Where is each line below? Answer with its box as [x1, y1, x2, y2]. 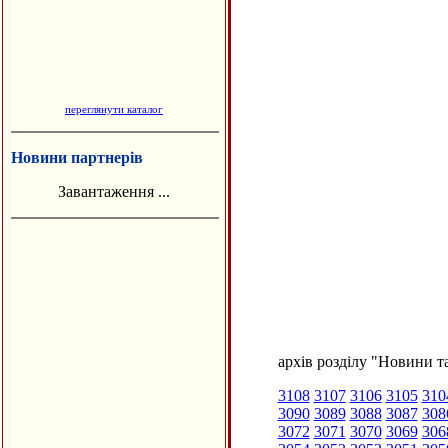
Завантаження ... [58, 183, 170, 200]
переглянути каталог [65, 103, 163, 115]
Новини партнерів [11, 149, 143, 166]
